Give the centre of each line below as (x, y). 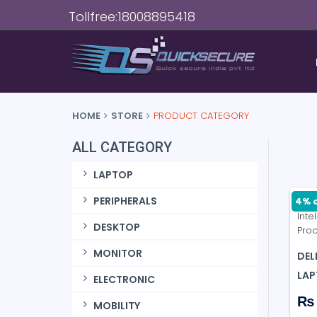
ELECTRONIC (124, 279)
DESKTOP (116, 227)
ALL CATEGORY (122, 147)
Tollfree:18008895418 (132, 17)
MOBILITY (116, 306)
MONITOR (117, 253)
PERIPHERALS (125, 201)
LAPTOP (113, 175)
